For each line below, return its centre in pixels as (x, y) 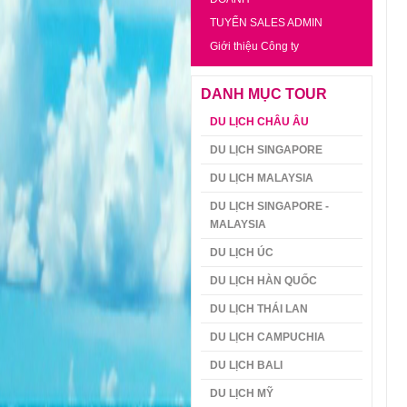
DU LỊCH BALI (246, 365)
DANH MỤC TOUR (263, 94)
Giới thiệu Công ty (254, 46)
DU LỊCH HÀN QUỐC (263, 281)
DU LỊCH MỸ (241, 393)
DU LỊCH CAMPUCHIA (267, 337)
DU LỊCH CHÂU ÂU (259, 122)
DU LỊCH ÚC (241, 253)
